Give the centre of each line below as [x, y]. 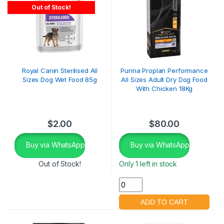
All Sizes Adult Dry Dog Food [164, 80]
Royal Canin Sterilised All [60, 71]
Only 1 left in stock [148, 164]
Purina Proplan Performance [164, 71]
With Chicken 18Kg [164, 89]
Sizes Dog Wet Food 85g [60, 80]
